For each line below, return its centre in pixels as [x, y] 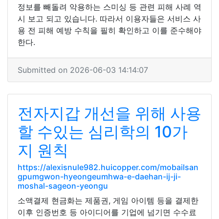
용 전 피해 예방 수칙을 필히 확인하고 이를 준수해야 [109, 30]
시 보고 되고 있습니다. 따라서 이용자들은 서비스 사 [109, 19]
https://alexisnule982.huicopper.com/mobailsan [108, 167]
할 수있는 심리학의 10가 [103, 132]
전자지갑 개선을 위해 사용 [109, 113]
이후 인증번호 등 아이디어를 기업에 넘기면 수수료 [107, 212]
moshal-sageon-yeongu [63, 186]
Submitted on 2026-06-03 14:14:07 [83, 70]
